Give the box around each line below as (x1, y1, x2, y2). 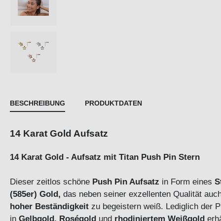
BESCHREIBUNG (10, 99, 65, 108)
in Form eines (159, 177, 215, 187)
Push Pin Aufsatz (92, 177, 159, 187)
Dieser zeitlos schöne (10, 177, 92, 187)
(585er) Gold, (10, 189, 61, 199)
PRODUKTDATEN (85, 99, 142, 108)
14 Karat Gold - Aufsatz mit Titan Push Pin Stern (10, 152, 200, 162)
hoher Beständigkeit (10, 201, 89, 212)
